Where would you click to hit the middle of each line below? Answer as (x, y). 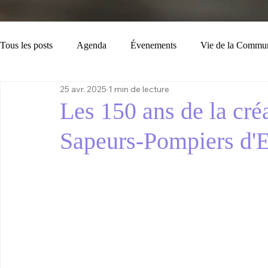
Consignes (153, 93)
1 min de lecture (139, 89)
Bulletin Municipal (232, 93)
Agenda (92, 45)
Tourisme (91, 93)
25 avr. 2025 (83, 89)
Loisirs (37, 93)
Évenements (153, 45)
